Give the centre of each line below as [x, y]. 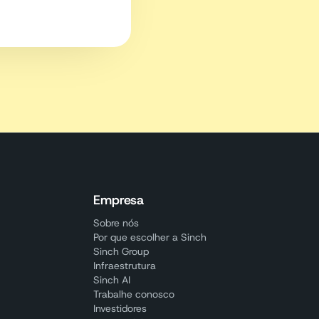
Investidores [120, 308]
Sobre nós [116, 223]
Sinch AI [111, 280]
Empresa [118, 200]
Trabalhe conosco [134, 294]
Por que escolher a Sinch [150, 237]
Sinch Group [121, 251]
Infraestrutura [124, 266]
